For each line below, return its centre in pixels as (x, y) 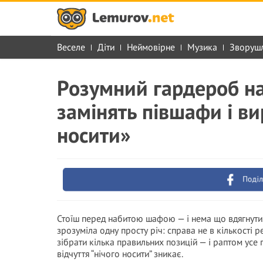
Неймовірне (151, 47)
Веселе (71, 47)
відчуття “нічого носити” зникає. (120, 254)
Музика (202, 47)
